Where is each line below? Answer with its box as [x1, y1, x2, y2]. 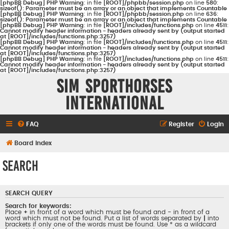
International [65, 93, 164, 113]
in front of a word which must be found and [28, 209, 168, 215]
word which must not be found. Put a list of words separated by [5, 215, 203, 221]
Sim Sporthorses [57, 76, 172, 97]
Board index [14, 140, 52, 146]
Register [169, 121, 194, 127]
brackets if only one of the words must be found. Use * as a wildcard [5, 221, 216, 227]
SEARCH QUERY [5, 190, 53, 196]
